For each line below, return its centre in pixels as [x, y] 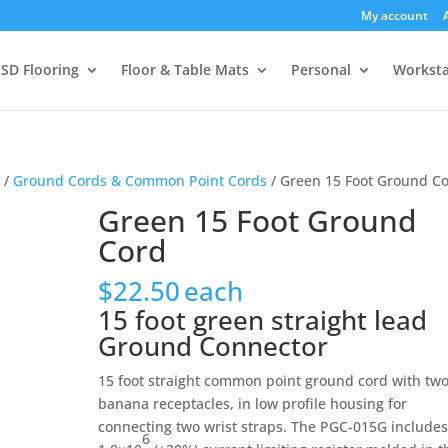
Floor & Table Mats [184, 69]
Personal [320, 69]
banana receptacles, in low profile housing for [253, 403]
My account [394, 15]
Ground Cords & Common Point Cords [140, 180]
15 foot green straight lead [263, 320]
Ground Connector [213, 346]
